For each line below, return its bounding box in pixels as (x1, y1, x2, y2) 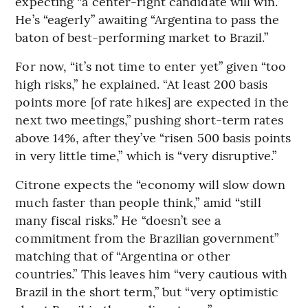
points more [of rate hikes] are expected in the (15, 92, 289, 110)
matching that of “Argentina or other (15, 246, 230, 264)
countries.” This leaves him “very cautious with (15, 264, 288, 282)
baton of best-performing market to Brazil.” (15, 27, 268, 45)
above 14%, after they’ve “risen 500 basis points (15, 128, 291, 146)
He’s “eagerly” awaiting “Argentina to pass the (15, 10, 279, 27)
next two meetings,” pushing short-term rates (15, 110, 283, 128)
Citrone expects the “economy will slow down (15, 175, 285, 192)
